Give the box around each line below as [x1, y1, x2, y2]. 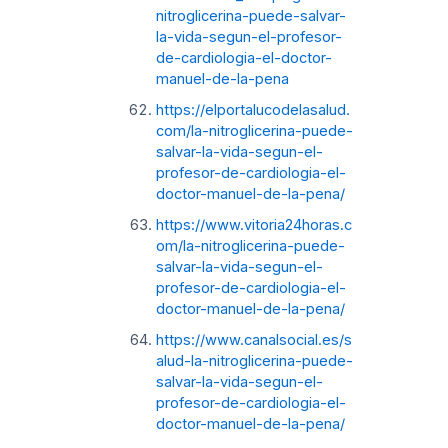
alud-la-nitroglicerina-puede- [155, 351, 353, 370]
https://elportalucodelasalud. [155, 100, 350, 119]
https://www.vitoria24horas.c [155, 215, 352, 234]
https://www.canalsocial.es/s [155, 330, 352, 349]
